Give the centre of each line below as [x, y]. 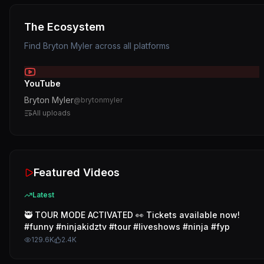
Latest [43, 195]
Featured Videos [77, 172]
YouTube [42, 83]
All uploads [52, 113]
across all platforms [131, 46]
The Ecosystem [65, 27]
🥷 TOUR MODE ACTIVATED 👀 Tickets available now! [132, 215]
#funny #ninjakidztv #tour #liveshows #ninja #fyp [127, 227]
